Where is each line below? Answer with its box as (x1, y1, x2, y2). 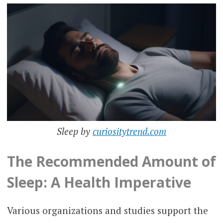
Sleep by (57, 124, 93, 137)
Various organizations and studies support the (6, 204, 208, 217)
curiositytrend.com (93, 124, 166, 137)
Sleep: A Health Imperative (6, 173, 191, 192)
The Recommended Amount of (6, 152, 216, 171)
